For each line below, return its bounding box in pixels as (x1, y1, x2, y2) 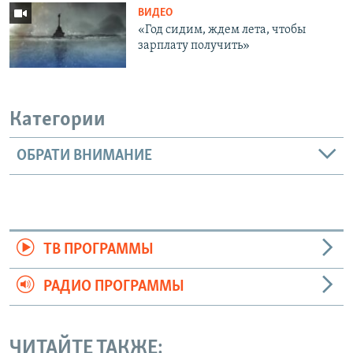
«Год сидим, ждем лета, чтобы (138, 23, 307, 36)
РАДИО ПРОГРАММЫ (43, 278, 184, 295)
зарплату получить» (138, 39, 251, 52)
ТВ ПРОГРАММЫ (43, 241, 154, 258)
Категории (9, 110, 106, 132)
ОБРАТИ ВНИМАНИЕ (17, 147, 152, 164)
